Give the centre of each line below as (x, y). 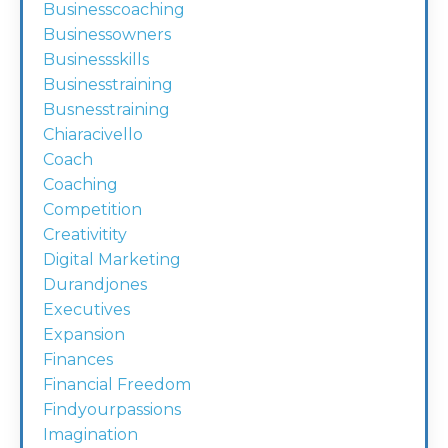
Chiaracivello (93, 135)
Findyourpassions (112, 410)
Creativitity (85, 235)
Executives (86, 310)
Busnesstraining (106, 110)
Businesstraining (108, 85)
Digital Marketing (112, 260)
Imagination (90, 435)
